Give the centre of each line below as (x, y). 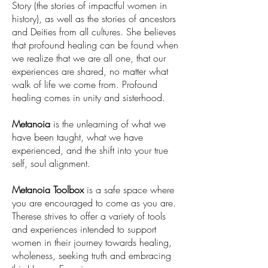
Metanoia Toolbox (48, 189)
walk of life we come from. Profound (85, 84)
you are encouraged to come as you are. (94, 202)
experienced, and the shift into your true (90, 150)
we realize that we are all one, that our (89, 58)
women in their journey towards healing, (92, 242)
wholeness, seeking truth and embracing (92, 255)
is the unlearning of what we (108, 124)
